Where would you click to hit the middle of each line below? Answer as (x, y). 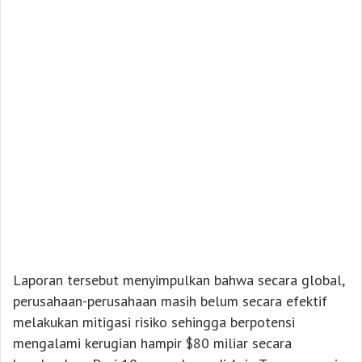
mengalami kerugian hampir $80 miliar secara (152, 343)
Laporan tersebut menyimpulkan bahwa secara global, (179, 280)
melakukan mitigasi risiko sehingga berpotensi (154, 322)
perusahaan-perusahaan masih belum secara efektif (170, 301)
